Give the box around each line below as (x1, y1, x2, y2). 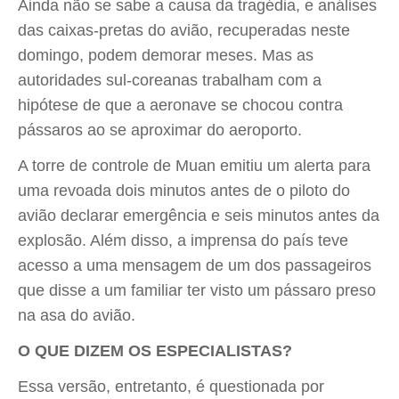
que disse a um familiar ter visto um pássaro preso (18, 281, 376, 299)
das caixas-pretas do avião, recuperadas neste (18, 21, 350, 39)
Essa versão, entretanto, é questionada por (18, 378, 324, 395)
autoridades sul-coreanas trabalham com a (18, 71, 322, 89)
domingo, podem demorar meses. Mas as (18, 46, 313, 64)
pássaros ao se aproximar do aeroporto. (18, 121, 302, 139)
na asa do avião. (18, 306, 135, 324)
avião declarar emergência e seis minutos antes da (18, 207, 379, 224)
